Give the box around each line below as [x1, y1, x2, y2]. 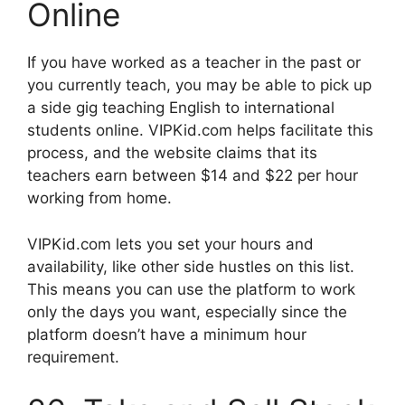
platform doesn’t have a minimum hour [27, 325, 306, 344]
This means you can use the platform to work [27, 279, 355, 298]
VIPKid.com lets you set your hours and [27, 234, 314, 253]
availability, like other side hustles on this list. [27, 257, 354, 276]
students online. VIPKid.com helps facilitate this [27, 121, 373, 140]
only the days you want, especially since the [27, 302, 347, 321]
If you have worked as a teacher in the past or [27, 53, 361, 72]
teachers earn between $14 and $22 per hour [27, 166, 358, 185]
